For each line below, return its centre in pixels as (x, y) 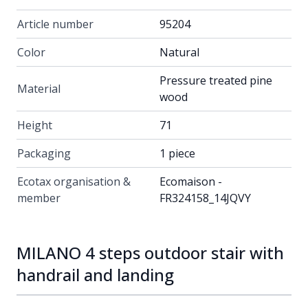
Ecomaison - (191, 182)
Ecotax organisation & (74, 182)
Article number (55, 24)
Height (35, 125)
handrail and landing (95, 275)
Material (39, 89)
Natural (179, 53)
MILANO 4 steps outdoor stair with (150, 253)
